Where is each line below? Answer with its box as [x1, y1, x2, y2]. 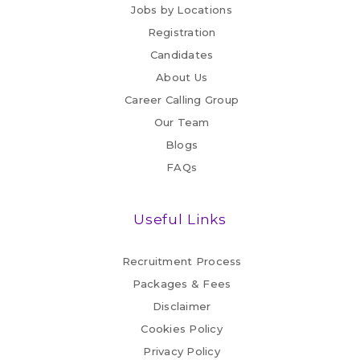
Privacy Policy [143, 345, 220, 358]
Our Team [153, 116, 210, 129]
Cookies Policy [141, 322, 223, 336]
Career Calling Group [124, 93, 239, 107]
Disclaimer [152, 300, 211, 313]
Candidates [149, 48, 214, 62]
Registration [147, 26, 216, 39]
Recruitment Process [121, 255, 242, 268]
